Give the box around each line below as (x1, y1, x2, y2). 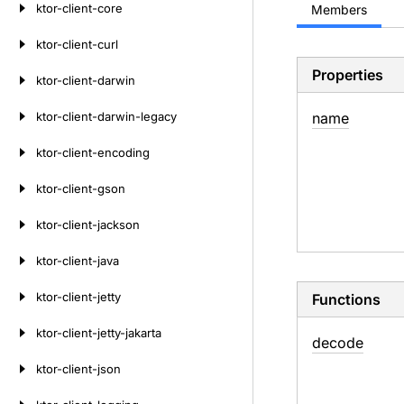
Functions (311, 290, 381, 308)
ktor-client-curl (36, 37, 118, 51)
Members (310, 2, 367, 17)
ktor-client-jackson (36, 217, 140, 232)
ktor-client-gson (36, 181, 125, 196)
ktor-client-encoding (36, 145, 150, 160)
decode (311, 334, 363, 352)
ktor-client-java (36, 253, 119, 268)
